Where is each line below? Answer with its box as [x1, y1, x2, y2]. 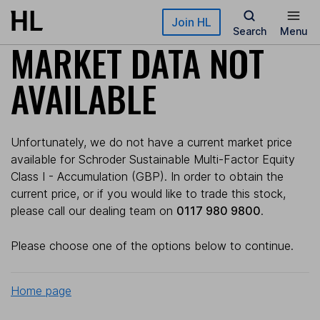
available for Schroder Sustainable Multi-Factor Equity [11, 152, 295, 166]
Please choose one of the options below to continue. [11, 239, 294, 253]
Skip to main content [11, 11, 114, 24]
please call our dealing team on [11, 204, 176, 218]
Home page [11, 283, 71, 298]
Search [232, 25, 266, 37]
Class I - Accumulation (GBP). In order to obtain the [11, 169, 284, 184]
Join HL [171, 15, 211, 29]
